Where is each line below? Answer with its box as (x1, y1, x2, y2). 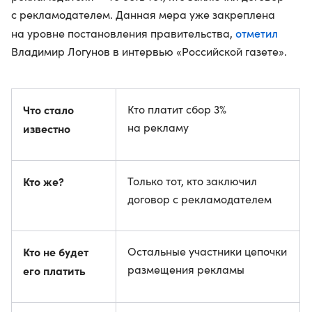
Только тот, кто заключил (127, 173, 257, 188)
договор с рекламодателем (127, 191, 272, 206)
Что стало (23, 101, 74, 117)
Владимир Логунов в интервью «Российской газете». (11, 43, 287, 58)
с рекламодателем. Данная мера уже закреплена (11, 6, 275, 22)
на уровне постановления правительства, (11, 25, 235, 40)
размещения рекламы (127, 261, 244, 276)
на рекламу (127, 119, 189, 134)
